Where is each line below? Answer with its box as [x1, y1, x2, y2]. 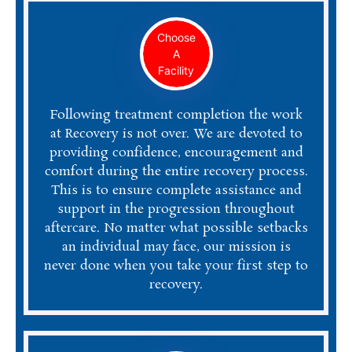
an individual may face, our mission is [61, 237, 291, 256]
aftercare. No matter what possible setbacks [44, 218, 308, 237]
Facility [158, 63, 194, 77]
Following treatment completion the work [49, 105, 302, 124]
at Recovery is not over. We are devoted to [49, 124, 302, 143]
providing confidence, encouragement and [49, 143, 303, 162]
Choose [156, 30, 196, 44]
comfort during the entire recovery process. [44, 162, 308, 181]
